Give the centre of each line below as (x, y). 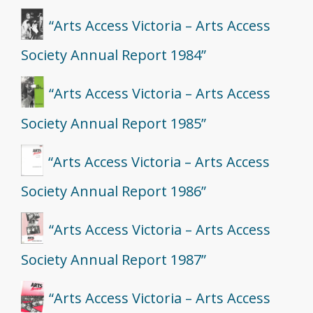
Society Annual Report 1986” (114, 191)
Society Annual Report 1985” (114, 123)
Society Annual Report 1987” (114, 259)
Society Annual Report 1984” (114, 55)
